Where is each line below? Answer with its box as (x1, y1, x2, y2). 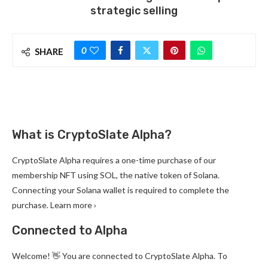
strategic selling (90, 4, 178, 18)
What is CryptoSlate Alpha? (12, 127, 172, 142)
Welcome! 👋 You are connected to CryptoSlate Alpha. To (12, 251, 227, 261)
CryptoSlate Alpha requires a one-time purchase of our (12, 155, 216, 166)
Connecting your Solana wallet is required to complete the (12, 185, 229, 196)
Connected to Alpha (12, 223, 127, 238)
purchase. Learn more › (12, 200, 96, 211)
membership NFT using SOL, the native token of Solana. (12, 170, 220, 181)
